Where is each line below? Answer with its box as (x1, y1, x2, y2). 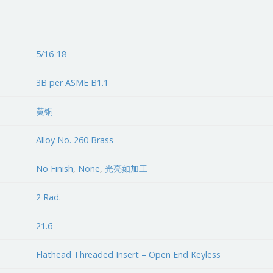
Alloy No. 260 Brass (36, 133, 114, 146)
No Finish (36, 162, 74, 174)
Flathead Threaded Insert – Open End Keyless (36, 248, 221, 260)
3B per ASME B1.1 (36, 76, 109, 88)
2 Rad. (36, 191, 62, 203)
